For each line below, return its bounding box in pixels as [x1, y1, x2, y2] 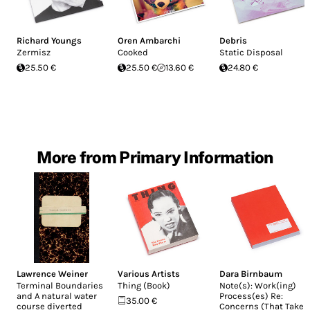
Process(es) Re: [219, 290, 283, 301]
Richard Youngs [17, 35, 82, 46]
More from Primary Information [37, 147, 273, 167]
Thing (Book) [118, 280, 171, 291]
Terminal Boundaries [17, 280, 103, 291]
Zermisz [17, 47, 51, 58]
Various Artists [118, 268, 181, 279]
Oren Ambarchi [118, 35, 181, 46]
